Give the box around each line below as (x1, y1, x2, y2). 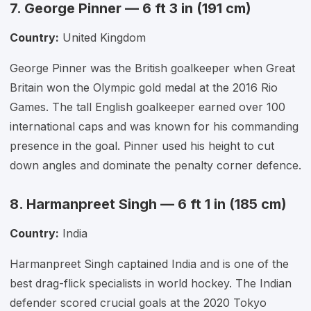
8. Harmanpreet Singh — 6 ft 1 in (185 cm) (10, 196, 287, 212)
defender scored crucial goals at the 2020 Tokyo (10, 296, 267, 310)
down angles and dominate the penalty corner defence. (10, 158, 301, 172)
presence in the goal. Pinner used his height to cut (10, 139, 274, 153)
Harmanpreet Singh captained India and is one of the (10, 257, 289, 271)
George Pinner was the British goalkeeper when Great (10, 61, 295, 75)
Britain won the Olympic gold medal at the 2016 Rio (10, 81, 278, 94)
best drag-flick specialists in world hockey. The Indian (10, 276, 292, 290)
